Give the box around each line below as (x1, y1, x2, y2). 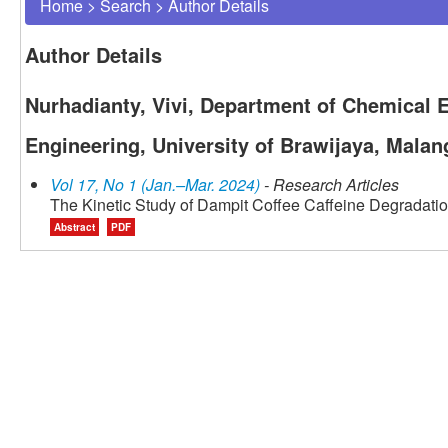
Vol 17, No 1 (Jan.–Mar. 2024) (50, 173, 260, 197)
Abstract (54, 220, 95, 235)
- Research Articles (260, 173, 399, 197)
